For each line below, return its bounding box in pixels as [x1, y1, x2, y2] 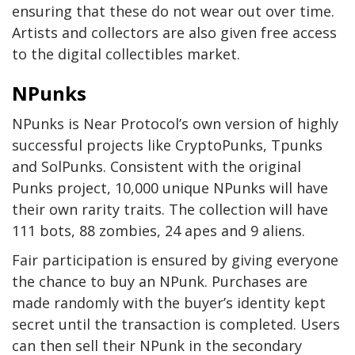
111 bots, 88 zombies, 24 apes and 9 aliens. [12, 220, 305, 240]
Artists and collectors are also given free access [12, 22, 337, 42]
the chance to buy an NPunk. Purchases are [12, 271, 307, 291]
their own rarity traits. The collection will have [12, 199, 328, 219]
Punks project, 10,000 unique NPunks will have [12, 177, 328, 197]
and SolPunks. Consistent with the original [12, 156, 301, 176]
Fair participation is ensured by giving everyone [12, 250, 338, 269]
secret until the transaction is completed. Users [12, 314, 340, 334]
